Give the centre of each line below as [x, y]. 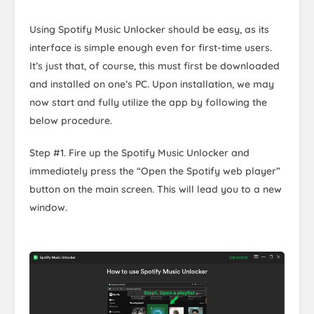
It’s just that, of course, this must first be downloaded [155, 66]
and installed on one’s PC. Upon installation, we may [152, 84]
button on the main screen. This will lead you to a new [156, 189]
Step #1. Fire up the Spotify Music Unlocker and [139, 152]
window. [48, 207]
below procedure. [71, 120]
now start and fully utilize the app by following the [148, 102]
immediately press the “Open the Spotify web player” [155, 171]
